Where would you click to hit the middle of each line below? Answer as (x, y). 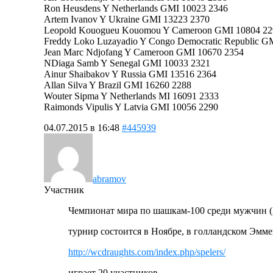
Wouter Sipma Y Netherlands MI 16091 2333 (131, 96)
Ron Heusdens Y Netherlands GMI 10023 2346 (136, 8)
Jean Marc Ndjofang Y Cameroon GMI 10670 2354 (144, 52)
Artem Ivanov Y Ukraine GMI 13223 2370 (127, 19)
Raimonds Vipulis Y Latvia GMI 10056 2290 (131, 107)
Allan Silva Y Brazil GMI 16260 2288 (118, 85)
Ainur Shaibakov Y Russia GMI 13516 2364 (130, 74)
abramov (109, 179)
